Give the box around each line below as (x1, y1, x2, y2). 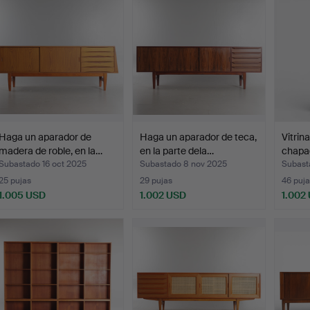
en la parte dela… (140, 144, 215, 157)
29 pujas (140, 174, 173, 186)
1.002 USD (140, 188, 187, 201)
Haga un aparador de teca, (140, 130, 257, 143)
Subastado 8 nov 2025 (140, 158, 228, 170)
